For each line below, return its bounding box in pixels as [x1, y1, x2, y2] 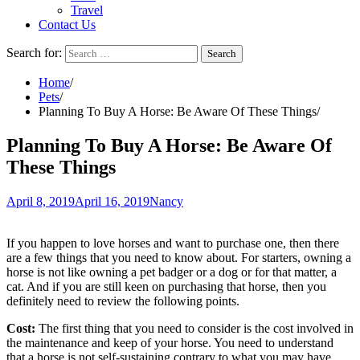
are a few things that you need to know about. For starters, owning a [6, 250, 351, 264]
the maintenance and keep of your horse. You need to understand [6, 335, 333, 350]
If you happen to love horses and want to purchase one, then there [6, 235, 339, 250]
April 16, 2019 [75, 194, 149, 208]
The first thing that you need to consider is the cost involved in [35, 321, 354, 335]
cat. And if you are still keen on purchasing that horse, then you [6, 279, 326, 293]
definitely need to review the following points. [6, 293, 239, 308]
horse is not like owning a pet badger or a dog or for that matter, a [6, 264, 337, 279]
